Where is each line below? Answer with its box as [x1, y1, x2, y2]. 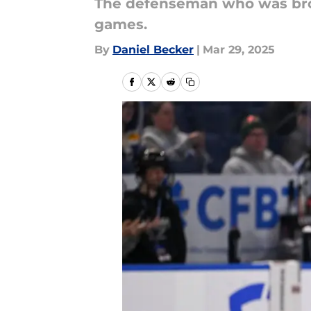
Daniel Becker [112, 43, 194, 56]
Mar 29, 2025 [203, 43, 275, 56]
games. [94, 16, 147, 33]
